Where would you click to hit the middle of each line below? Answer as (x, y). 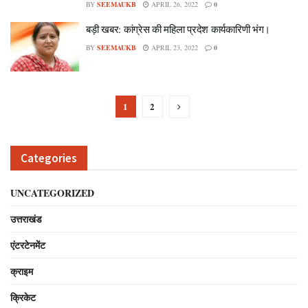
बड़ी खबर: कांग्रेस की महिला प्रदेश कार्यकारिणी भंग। (178, 29)
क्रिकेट (23, 297)
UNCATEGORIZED (52, 192)
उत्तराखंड (26, 219)
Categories (49, 158)
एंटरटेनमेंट (28, 245)
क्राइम (22, 271)
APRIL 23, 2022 (174, 47)
